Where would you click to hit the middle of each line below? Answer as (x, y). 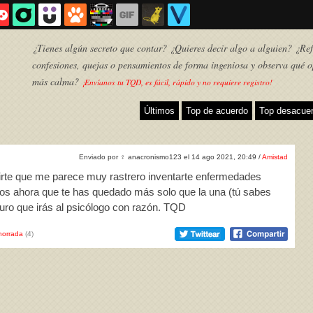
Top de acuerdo (217, 111)
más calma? (57, 81)
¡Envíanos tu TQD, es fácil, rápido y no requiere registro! (177, 82)
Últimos (159, 111)
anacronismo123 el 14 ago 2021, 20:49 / (194, 157)
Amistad (275, 157)
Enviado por (100, 157)
